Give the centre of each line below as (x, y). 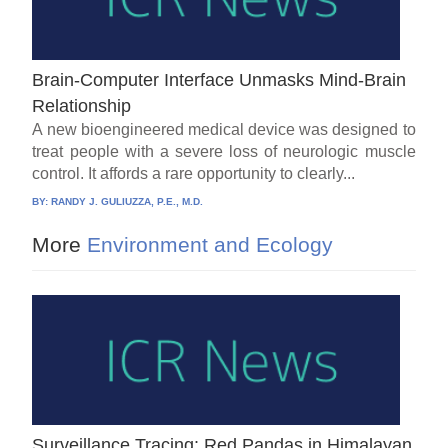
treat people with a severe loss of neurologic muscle (224, 151)
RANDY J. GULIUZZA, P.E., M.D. (127, 201)
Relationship (82, 105)
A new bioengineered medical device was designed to (224, 129)
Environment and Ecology (207, 244)
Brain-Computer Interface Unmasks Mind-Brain (219, 79)
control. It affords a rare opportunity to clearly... (194, 173)
